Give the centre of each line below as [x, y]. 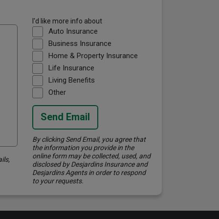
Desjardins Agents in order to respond [89, 172]
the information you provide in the [83, 147]
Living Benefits [71, 80]
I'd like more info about [67, 21]
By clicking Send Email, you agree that [89, 139]
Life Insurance [71, 68]
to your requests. [58, 181]
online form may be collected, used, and [91, 156]
